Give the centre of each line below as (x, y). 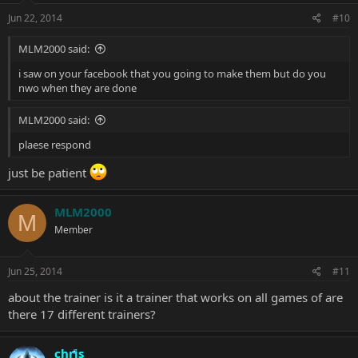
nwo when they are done (78, 88)
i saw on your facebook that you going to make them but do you (172, 74)
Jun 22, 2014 (35, 18)
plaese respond (55, 144)
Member (74, 230)
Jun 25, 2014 (35, 271)
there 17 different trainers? (82, 314)
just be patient (49, 173)
